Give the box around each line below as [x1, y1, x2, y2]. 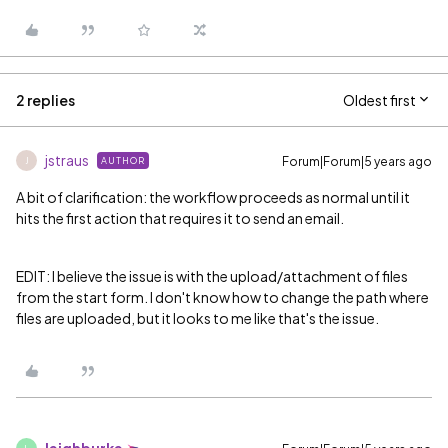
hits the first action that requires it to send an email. [16, 209, 344, 227]
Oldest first [343, 91, 416, 109]
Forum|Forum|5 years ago [282, 154, 432, 169]
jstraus [45, 151, 89, 169]
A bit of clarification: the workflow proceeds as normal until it [16, 188, 410, 206]
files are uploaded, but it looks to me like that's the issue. [16, 309, 381, 327]
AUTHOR [101, 155, 145, 166]
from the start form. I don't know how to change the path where [16, 288, 429, 306]
